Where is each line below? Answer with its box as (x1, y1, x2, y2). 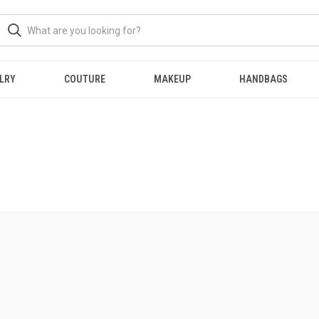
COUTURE (64, 73, 106, 85)
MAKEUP (154, 73, 192, 85)
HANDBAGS (239, 73, 288, 85)
